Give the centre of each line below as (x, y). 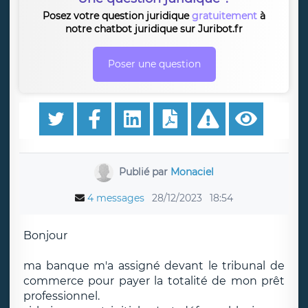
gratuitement (224, 16)
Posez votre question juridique (117, 16)
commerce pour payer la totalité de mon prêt (154, 281)
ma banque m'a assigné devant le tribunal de (154, 266)
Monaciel (192, 172)
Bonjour (45, 235)
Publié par (144, 172)
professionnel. (62, 296)
